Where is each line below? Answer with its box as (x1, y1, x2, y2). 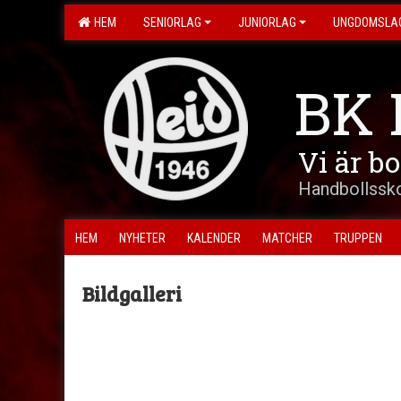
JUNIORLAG (238, 15, 296, 30)
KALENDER (187, 231, 241, 245)
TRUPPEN (334, 231, 382, 245)
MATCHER (262, 231, 312, 245)
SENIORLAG (143, 15, 201, 30)
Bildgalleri (82, 279, 182, 307)
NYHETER (119, 231, 166, 245)
